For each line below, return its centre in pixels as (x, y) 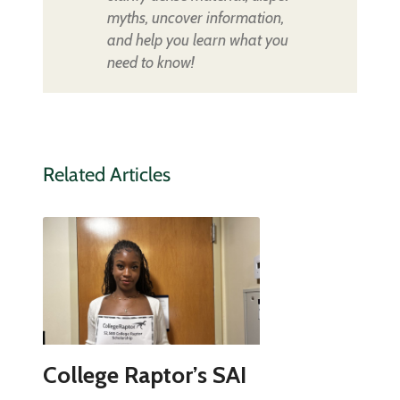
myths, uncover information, (195, 18)
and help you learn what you (197, 41)
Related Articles (106, 175)
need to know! (150, 63)
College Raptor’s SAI (144, 375)
